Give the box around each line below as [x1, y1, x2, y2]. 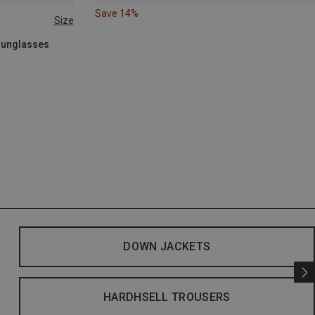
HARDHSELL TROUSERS [103, 290, 231, 304]
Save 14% [94, 8, 139, 20]
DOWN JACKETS [123, 240, 211, 254]
